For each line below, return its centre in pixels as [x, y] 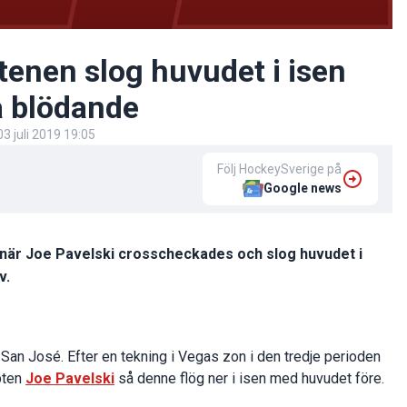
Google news [303, 188]
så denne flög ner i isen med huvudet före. [249, 378]
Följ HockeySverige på [279, 169]
